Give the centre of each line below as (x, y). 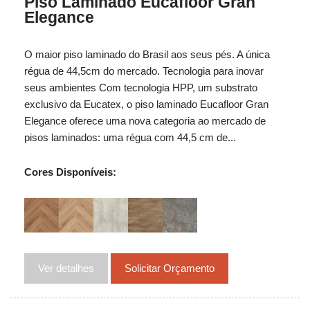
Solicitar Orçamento (170, 268)
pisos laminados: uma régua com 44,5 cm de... (130, 137)
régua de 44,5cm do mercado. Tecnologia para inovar (144, 71)
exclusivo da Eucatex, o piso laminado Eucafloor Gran (146, 104)
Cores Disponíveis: (70, 172)
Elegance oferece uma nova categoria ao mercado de (145, 120)
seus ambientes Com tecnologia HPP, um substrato (141, 87)
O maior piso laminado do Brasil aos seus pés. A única (147, 54)
